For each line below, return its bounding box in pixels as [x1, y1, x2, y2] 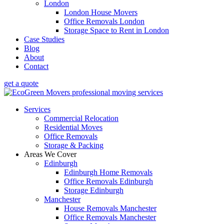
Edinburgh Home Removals [64, 168, 152, 176]
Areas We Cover [24, 150, 76, 158]
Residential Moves [44, 123, 102, 131]
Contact [24, 62, 48, 70]
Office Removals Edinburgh [64, 177, 153, 185]
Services [24, 105, 50, 113]
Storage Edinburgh [64, 186, 123, 194]
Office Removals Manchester [64, 213, 156, 221]
